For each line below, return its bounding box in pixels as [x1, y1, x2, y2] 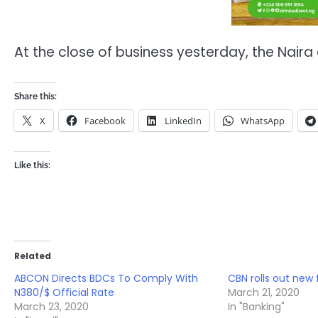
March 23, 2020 [14, 300, 89, 314]
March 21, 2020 [228, 285, 300, 300]
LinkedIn [165, 114, 202, 128]
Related [14, 250, 51, 263]
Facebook [84, 114, 126, 128]
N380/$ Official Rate [14, 285, 114, 300]
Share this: [14, 92, 57, 102]
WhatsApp [241, 114, 285, 128]
